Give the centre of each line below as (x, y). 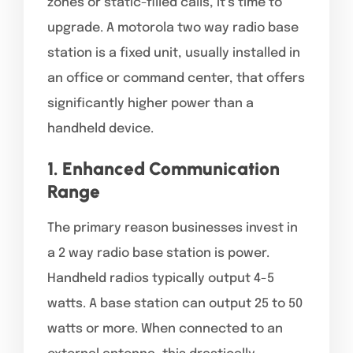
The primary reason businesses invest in (173, 228)
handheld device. (100, 128)
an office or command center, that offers (176, 78)
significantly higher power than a (150, 103)
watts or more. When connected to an (165, 329)
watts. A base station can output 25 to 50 (175, 303)
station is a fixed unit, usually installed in (174, 53)
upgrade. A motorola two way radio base (173, 28)
